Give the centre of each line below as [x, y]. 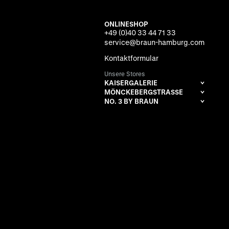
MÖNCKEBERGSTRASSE [142, 91]
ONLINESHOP [126, 24]
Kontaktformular [131, 58]
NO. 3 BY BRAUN [131, 101]
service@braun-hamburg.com [154, 42]
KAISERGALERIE [131, 82]
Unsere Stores [125, 73]
